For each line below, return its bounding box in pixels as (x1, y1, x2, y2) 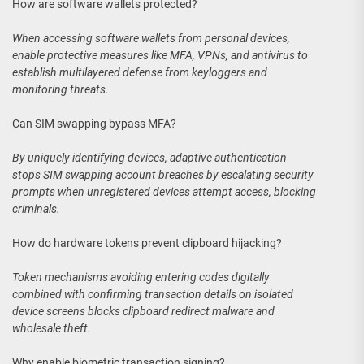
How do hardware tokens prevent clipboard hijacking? (12, 236, 282, 250)
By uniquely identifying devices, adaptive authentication (12, 151, 287, 165)
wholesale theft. (12, 322, 91, 336)
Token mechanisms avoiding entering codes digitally (12, 271, 270, 284)
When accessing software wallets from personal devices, (12, 32, 290, 45)
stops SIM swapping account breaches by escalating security (12, 168, 314, 182)
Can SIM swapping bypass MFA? (12, 117, 176, 131)
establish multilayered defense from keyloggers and (12, 66, 267, 80)
